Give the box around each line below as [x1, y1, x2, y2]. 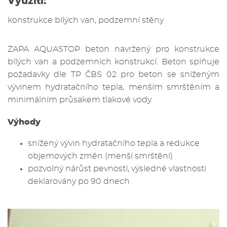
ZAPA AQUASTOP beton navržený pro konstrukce [8, 45, 219, 54]
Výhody [8, 118, 41, 126]
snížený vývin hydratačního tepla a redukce [28, 139, 200, 147]
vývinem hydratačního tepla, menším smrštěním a [8, 83, 219, 92]
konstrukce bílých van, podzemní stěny [8, 16, 164, 25]
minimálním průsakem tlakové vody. [8, 96, 153, 104]
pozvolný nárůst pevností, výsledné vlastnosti [28, 164, 206, 173]
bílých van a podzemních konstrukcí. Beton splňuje [8, 58, 219, 66]
